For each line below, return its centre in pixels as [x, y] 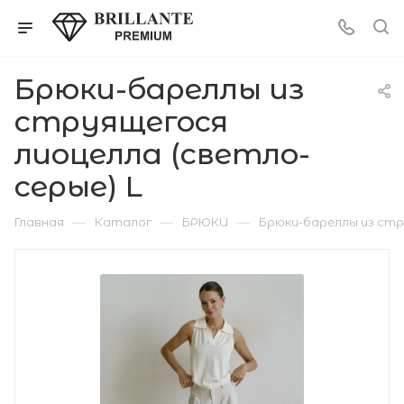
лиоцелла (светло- [162, 154]
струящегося [121, 121]
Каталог [123, 222]
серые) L [78, 186]
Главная [39, 222]
